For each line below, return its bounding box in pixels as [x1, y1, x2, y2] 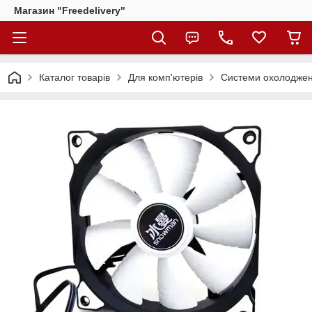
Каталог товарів [39, 72, 110, 83]
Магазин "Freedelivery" [14, 5, 125, 16]
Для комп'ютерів [128, 72, 203, 83]
